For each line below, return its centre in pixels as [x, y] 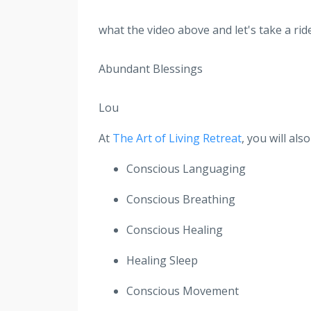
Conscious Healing [175, 229]
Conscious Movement [183, 291]
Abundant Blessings [151, 68]
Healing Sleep [162, 260]
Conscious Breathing [181, 199]
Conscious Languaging [186, 168]
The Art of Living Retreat [177, 138]
